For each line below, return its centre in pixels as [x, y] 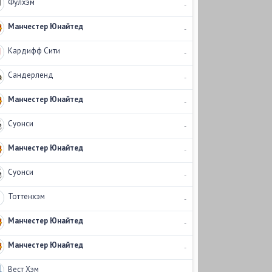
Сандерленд [30, 75]
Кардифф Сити [34, 51]
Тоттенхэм [26, 196]
